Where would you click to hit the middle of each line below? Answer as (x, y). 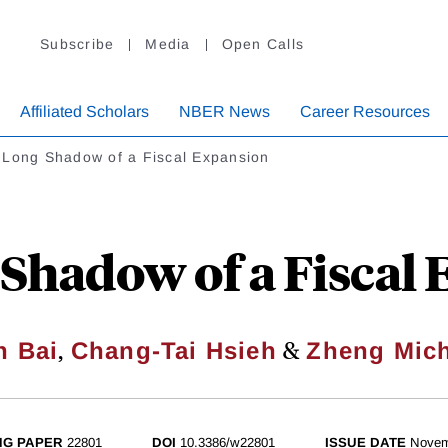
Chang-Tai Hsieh (173, 351)
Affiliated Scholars (84, 112)
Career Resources (365, 112)
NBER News (224, 112)
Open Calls (262, 44)
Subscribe (77, 44)
